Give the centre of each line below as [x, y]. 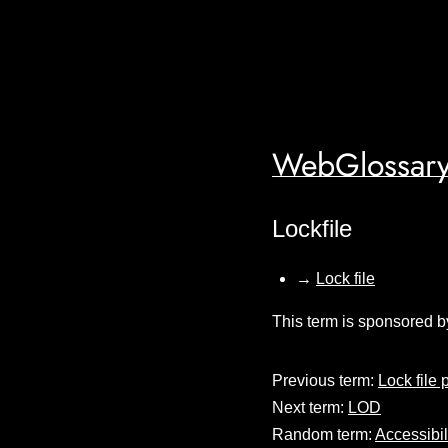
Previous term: [325, 380]
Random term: [323, 434]
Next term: [310, 407]
